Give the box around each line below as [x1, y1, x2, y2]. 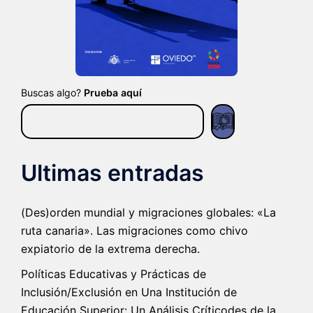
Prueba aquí [84, 87, 142, 99]
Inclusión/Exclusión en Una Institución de [21, 285, 237, 300]
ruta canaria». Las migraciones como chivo [21, 224, 248, 238]
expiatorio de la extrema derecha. [21, 242, 200, 256]
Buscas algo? [21, 87, 84, 99]
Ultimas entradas [21, 159, 204, 187]
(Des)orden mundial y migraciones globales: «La [21, 205, 276, 220]
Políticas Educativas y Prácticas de [21, 267, 206, 282]
